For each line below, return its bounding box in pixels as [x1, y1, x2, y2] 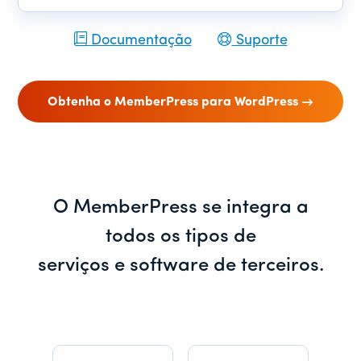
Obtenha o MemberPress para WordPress [48, 95, 298, 109]
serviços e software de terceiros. [37, 255, 324, 276]
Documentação [86, 32, 192, 48]
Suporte [231, 32, 288, 48]
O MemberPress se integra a [52, 197, 309, 218]
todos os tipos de [105, 226, 256, 247]
